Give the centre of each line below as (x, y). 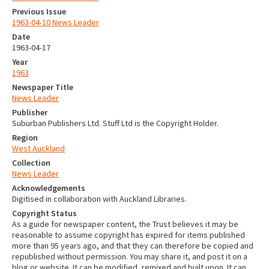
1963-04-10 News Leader (56, 23)
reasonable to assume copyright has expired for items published (128, 235)
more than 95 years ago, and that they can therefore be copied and (133, 246)
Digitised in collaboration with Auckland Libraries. (99, 199)
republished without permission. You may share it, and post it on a (130, 257)
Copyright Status (44, 213)
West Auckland (38, 149)
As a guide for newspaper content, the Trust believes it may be (125, 224)
